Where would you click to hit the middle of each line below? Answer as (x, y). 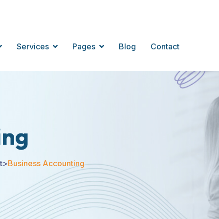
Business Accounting (46, 163)
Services (33, 46)
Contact (165, 46)
